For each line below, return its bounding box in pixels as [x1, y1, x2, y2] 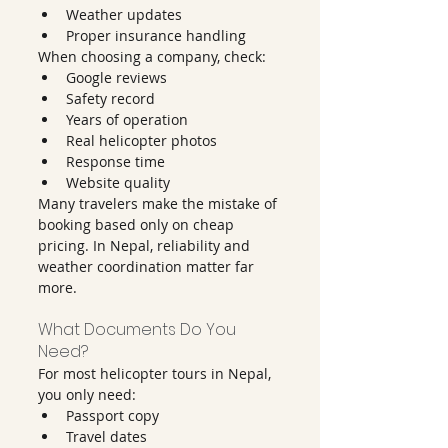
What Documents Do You [38, 318, 240, 341]
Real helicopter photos [66, 131, 217, 150]
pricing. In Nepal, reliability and [38, 236, 254, 255]
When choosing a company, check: [38, 47, 266, 66]
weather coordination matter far [38, 257, 258, 276]
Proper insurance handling [66, 26, 246, 45]
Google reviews [66, 68, 167, 87]
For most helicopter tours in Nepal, [38, 364, 275, 383]
